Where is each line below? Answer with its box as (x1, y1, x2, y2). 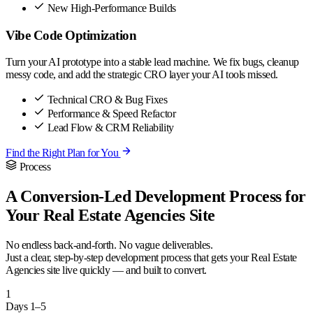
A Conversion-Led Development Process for (6, 187, 306, 206)
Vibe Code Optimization (6, 27, 137, 43)
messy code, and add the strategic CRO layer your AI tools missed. (6, 68, 278, 81)
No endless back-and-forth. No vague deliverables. (6, 239, 213, 252)
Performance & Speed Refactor (47, 108, 176, 120)
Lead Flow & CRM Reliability (47, 122, 174, 134)
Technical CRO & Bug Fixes (47, 94, 168, 106)
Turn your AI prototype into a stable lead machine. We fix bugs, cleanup (6, 56, 299, 68)
